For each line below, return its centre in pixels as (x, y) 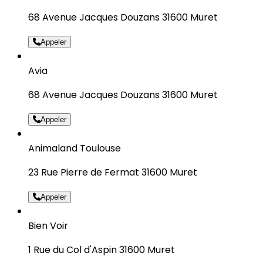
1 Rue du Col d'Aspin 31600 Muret (102, 249)
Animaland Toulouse (75, 148)
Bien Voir (48, 225)
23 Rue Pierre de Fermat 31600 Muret (113, 172)
